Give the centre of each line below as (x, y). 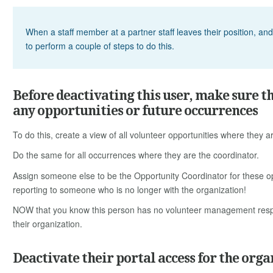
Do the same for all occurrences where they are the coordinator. (136, 155)
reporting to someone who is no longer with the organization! (129, 189)
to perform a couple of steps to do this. (100, 46)
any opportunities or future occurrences (135, 111)
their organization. (48, 224)
